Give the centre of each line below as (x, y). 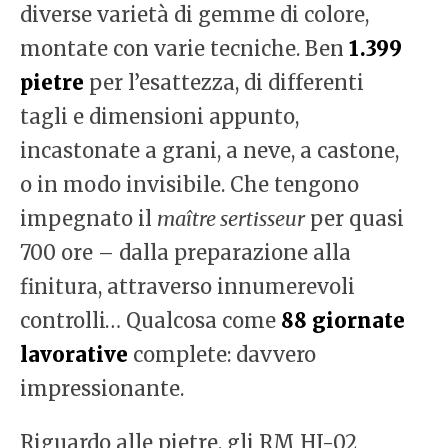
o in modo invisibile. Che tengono (189, 185)
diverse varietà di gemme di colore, (194, 15)
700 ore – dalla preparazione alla (185, 253)
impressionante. (102, 389)
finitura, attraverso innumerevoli (187, 287)
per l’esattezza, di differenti (224, 83)
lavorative (74, 355)
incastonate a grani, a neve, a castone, (209, 151)
